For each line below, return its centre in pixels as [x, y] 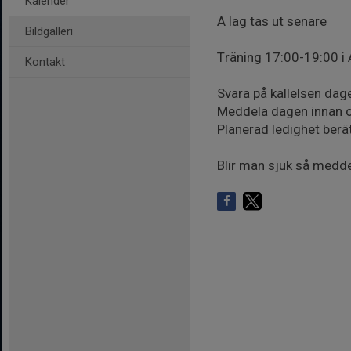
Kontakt [45, 62]
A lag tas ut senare [272, 21]
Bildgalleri [49, 31]
